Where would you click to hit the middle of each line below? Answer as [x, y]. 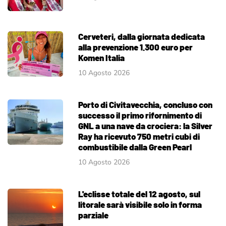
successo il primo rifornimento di [140, 115]
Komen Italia [101, 57]
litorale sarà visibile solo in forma [140, 204]
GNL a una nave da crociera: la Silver [145, 125]
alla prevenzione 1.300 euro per [135, 47]
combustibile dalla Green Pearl [135, 147]
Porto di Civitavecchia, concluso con [145, 104]
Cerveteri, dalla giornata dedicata [142, 36]
